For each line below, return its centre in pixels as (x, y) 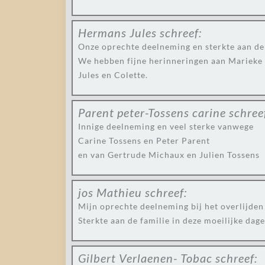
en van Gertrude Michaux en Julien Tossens (169, 155)
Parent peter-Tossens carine (152, 112)
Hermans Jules (117, 33)
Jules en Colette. (113, 75)
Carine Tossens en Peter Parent (144, 140)
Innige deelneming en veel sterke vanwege (166, 126)
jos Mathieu (110, 192)
